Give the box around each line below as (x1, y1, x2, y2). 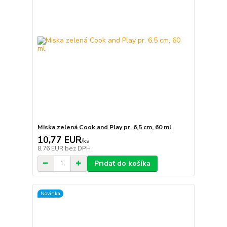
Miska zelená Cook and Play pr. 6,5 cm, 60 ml (37, 123, 171, 131)
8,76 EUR (37, 144, 65, 153)
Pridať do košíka (94, 158, 150, 168)
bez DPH (64, 144, 91, 153)
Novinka (40, 190, 60, 198)
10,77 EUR (37, 133, 82, 146)
